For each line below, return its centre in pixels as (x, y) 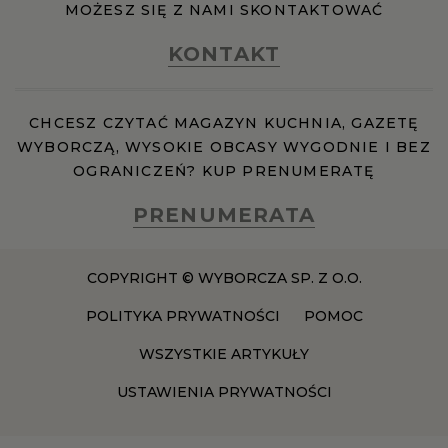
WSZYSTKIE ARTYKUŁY (224, 354)
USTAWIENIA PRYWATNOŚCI (224, 392)
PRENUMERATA (224, 215)
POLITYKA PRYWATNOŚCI (182, 316)
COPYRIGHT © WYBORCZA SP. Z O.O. (224, 278)
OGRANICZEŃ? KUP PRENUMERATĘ (224, 171)
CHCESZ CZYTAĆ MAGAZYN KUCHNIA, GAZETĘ (224, 123)
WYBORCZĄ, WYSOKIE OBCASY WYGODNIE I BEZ (224, 147)
